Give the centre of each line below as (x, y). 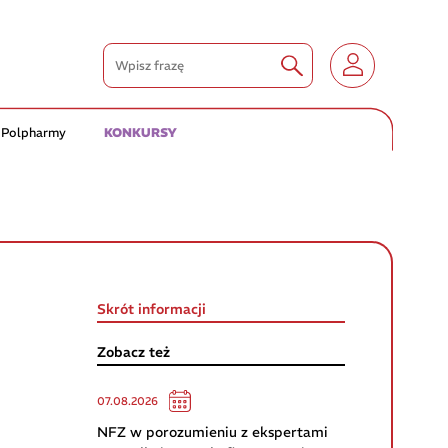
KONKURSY (141, 132)
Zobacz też (134, 352)
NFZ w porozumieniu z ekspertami (213, 432)
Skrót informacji (152, 308)
